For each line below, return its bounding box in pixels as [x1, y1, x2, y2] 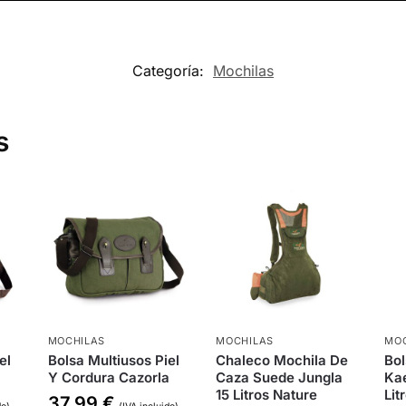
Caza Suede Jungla [216, 369, 343, 387]
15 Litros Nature [216, 386, 318, 404]
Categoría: [132, 62, 208, 81]
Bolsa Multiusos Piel [47, 352, 179, 370]
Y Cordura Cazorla [47, 369, 169, 387]
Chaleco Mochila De [216, 352, 349, 370]
